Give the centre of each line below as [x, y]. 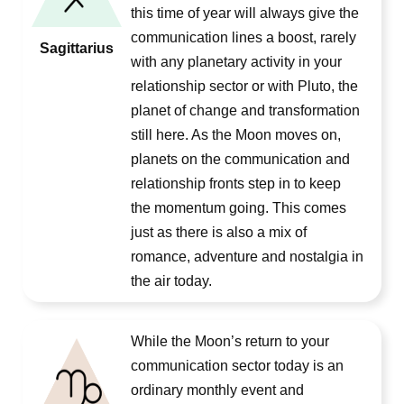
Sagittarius [77, 48]
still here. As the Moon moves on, [236, 135]
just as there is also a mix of [219, 232]
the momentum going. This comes [239, 208]
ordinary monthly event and [217, 390]
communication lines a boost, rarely [243, 37]
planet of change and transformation [245, 110]
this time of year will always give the [245, 13]
